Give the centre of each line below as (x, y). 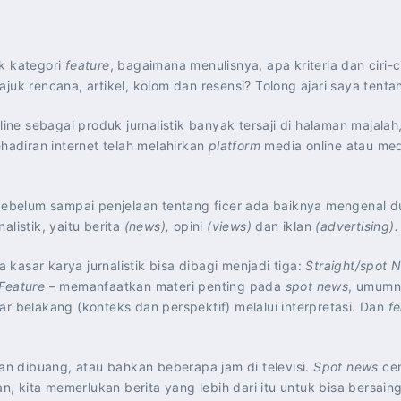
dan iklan (286, 226)
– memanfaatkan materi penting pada (165, 286)
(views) (231, 226)
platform (235, 145)
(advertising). (357, 226)
